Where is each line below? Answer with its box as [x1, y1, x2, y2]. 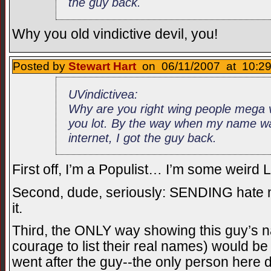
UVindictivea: [68, 87, 139, 101]
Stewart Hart [68, 59, 136, 73]
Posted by [13, 59, 68, 73]
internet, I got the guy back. [68, 130, 217, 145]
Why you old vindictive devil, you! [12, 27, 218, 42]
